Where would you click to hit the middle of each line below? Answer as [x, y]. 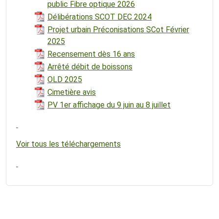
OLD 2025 [65, 79]
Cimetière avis [72, 92]
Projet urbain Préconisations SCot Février [118, 29]
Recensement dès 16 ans [91, 54]
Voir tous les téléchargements [68, 144]
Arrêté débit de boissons [90, 66]
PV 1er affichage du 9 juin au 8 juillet [109, 105]
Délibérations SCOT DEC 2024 [99, 17]
